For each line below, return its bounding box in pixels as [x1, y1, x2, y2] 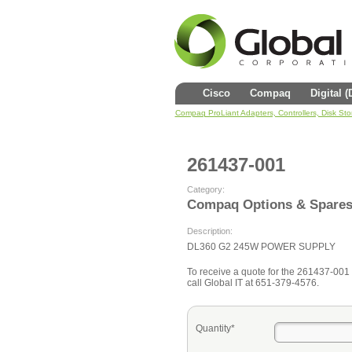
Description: [186, 226, 233, 236]
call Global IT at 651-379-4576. [186, 277, 319, 288]
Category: [186, 185, 225, 194]
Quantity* [195, 323, 235, 334]
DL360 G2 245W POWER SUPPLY [186, 241, 335, 252]
